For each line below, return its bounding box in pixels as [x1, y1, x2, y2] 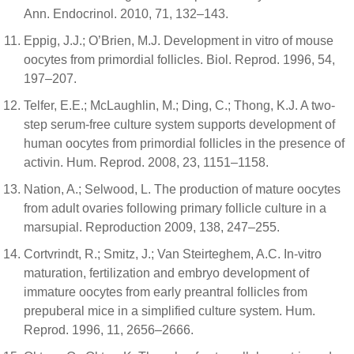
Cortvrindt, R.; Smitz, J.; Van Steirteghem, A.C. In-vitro [24, 247, 322, 261]
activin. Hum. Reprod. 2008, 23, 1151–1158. [24, 155, 269, 169]
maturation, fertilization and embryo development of [24, 265, 309, 280]
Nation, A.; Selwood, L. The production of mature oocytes [24, 182, 341, 196]
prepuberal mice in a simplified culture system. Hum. [24, 303, 315, 318]
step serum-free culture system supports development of [24, 117, 335, 131]
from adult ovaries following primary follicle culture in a [24, 201, 326, 215]
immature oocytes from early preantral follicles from [24, 284, 307, 299]
